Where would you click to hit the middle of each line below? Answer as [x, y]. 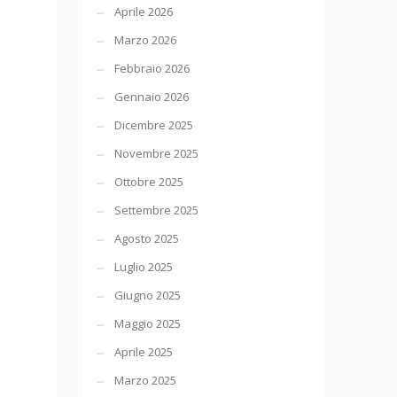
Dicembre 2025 [153, 125]
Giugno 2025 [147, 295]
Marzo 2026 [145, 40]
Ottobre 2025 [148, 182]
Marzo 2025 [145, 380]
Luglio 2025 [143, 267]
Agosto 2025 [146, 238]
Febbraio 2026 [152, 68]
